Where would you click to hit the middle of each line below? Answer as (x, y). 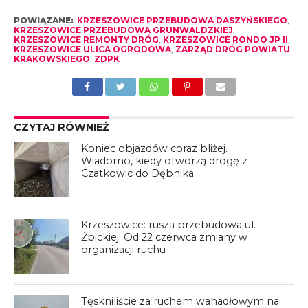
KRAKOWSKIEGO (52, 59)
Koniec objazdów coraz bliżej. (155, 149)
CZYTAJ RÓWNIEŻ (61, 128)
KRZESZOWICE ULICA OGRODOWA (92, 49)
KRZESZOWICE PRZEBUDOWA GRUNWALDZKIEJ (123, 30)
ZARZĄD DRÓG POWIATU (232, 49)
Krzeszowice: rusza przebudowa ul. (169, 225)
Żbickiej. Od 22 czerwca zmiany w (165, 238)
